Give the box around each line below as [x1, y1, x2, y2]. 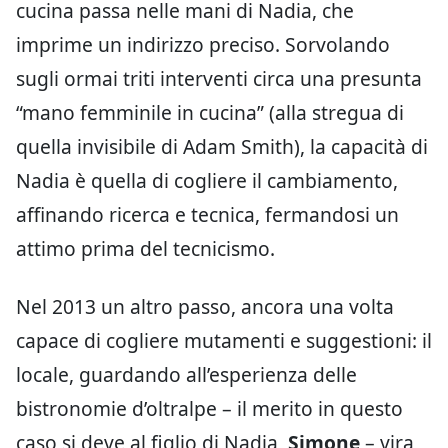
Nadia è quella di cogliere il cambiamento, [16, 167, 398, 194]
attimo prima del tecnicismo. [16, 235, 275, 262]
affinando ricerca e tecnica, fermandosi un [16, 201, 399, 228]
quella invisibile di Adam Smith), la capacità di [16, 133, 428, 160]
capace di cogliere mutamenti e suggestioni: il [16, 327, 432, 354]
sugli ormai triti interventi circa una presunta [16, 65, 422, 92]
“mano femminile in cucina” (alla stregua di [16, 99, 404, 126]
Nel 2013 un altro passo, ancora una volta [16, 293, 394, 320]
